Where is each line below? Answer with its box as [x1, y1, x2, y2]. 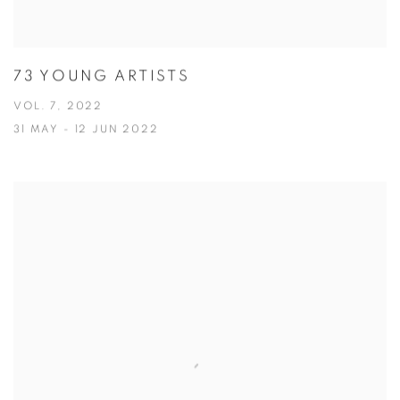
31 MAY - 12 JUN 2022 [13, 124, 159, 135]
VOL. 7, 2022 [13, 101, 104, 112]
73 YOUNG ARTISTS [13, 68, 190, 84]
